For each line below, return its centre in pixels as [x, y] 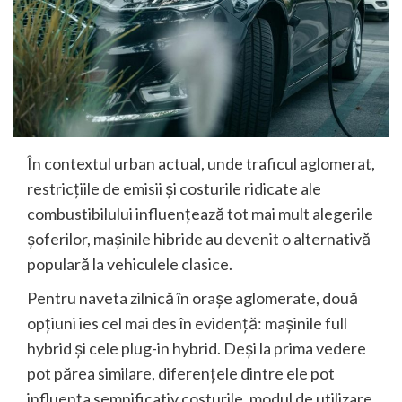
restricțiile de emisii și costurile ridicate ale [174, 189]
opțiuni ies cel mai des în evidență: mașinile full [187, 323]
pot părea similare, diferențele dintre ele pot [181, 374]
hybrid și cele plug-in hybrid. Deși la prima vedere [197, 349]
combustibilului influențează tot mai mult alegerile [200, 214]
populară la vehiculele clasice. [130, 264]
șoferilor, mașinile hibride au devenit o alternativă [199, 239]
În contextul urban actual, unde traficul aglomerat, [201, 164]
